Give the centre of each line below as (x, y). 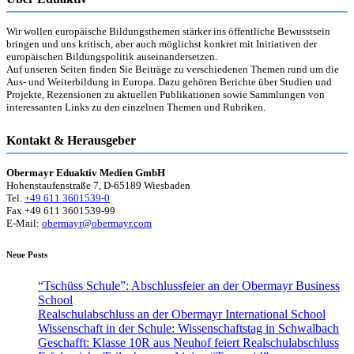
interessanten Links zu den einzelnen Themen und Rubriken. (136, 107)
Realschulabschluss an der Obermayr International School (182, 314)
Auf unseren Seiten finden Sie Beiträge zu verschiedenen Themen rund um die (173, 70)
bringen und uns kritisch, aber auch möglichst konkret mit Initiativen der (162, 44)
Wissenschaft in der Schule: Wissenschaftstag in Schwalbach (188, 329)
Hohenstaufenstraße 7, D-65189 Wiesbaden (98, 186)
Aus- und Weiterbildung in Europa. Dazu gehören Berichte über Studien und (169, 82)
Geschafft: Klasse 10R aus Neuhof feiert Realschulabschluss (188, 343)
